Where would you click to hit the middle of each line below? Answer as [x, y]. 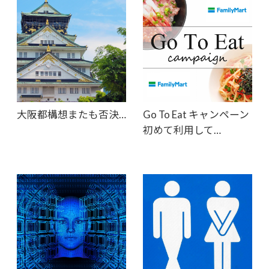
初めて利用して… [182, 130]
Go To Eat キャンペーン [196, 115]
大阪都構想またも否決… [71, 115]
